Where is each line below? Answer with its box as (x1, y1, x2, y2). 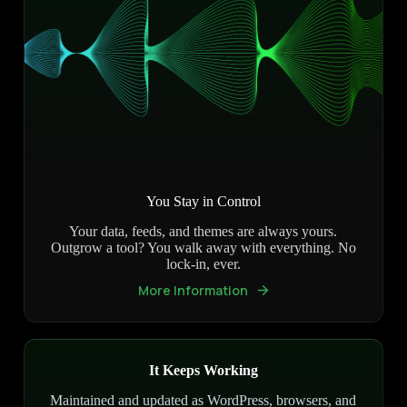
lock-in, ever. (165, 256, 241, 273)
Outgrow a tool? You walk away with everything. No (50, 240, 356, 256)
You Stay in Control (145, 194, 261, 210)
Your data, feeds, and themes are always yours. (69, 223, 338, 240)
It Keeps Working (148, 362, 258, 379)
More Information (137, 282, 248, 300)
